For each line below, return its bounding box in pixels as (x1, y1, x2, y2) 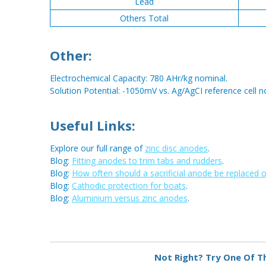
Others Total (120, 12, 169, 24)
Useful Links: (50, 116, 135, 135)
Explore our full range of (50, 142, 145, 154)
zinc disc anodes (145, 142, 208, 154)
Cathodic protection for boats (72, 180, 186, 192)
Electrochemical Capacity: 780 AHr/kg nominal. (50, 72, 227, 84)
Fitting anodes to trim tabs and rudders (72, 155, 222, 167)
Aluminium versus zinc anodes (72, 192, 188, 204)
